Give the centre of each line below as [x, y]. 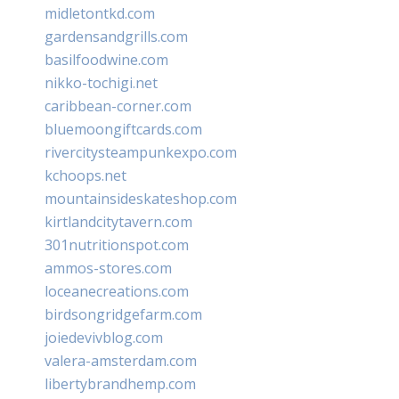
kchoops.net [85, 175]
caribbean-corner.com [118, 106]
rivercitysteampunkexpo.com [141, 152]
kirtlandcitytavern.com [118, 221]
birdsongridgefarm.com [123, 314]
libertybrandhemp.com [120, 383]
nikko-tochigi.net [101, 82]
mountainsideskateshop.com [141, 198]
